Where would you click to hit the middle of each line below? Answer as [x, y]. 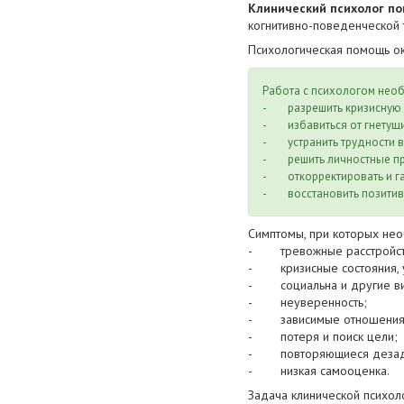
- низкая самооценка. [319, 371]
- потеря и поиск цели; [323, 337]
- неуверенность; [308, 303]
